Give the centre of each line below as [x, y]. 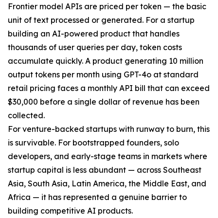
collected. [26, 115]
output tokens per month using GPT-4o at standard [103, 74]
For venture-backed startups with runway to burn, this [109, 129]
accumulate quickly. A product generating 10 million [106, 61]
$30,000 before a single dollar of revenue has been [104, 102]
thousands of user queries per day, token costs [95, 47]
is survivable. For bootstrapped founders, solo [93, 143]
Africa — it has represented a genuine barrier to [97, 197]
